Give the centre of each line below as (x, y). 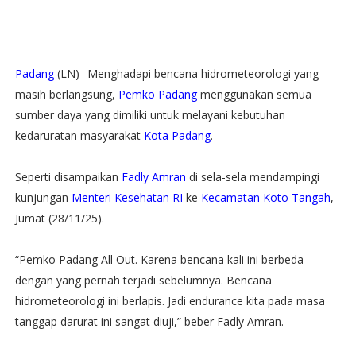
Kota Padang (177, 135)
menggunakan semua (254, 94)
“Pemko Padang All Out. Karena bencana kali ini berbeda (159, 259)
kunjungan (43, 197)
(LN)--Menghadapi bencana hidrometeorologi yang (186, 73)
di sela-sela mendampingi (252, 176)
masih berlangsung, (66, 94)
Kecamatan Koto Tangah (265, 197)
